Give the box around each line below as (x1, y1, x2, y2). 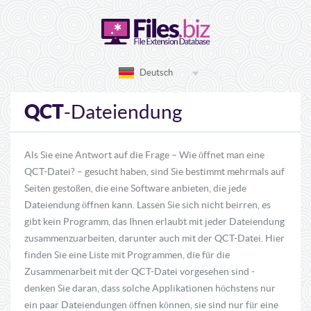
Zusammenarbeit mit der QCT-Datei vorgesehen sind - (24, 266, 255, 277)
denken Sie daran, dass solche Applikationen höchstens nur (24, 283, 276, 294)
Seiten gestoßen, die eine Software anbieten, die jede (24, 183, 246, 194)
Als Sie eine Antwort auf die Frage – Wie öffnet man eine (24, 149, 264, 160)
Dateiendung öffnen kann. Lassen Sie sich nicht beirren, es (24, 199, 271, 210)
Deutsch (140, 67, 173, 78)
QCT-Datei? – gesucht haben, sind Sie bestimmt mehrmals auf (24, 166, 285, 177)
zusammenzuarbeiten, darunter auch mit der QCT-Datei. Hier (24, 233, 285, 244)
